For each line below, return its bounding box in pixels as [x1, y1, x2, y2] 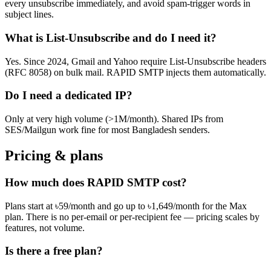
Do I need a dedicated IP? [5, 89, 132, 102]
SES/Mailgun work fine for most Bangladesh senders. [5, 125, 210, 135]
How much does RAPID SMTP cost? [5, 175, 187, 189]
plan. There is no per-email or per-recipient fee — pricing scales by [5, 211, 260, 222]
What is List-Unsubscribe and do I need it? [5, 31, 217, 44]
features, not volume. [5, 222, 85, 233]
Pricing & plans [5, 147, 103, 163]
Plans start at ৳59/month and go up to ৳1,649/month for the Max [5, 200, 247, 211]
